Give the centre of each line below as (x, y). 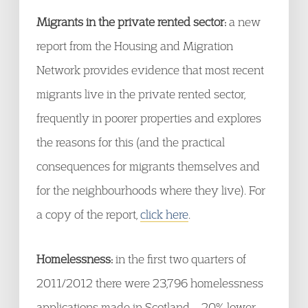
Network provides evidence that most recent (150, 70)
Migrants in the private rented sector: (131, 22)
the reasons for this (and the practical (131, 142)
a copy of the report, (88, 214)
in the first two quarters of (179, 259)
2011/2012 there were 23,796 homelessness (150, 283)
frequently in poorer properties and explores (149, 118)
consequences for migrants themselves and (148, 166)
